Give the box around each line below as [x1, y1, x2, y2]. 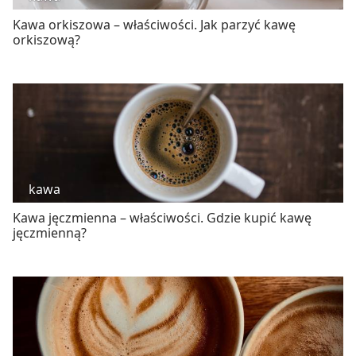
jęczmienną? [13, 223, 87, 242]
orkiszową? [13, 30, 80, 48]
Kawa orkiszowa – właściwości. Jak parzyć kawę [13, 15, 296, 33]
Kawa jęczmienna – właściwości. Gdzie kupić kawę [13, 208, 311, 226]
